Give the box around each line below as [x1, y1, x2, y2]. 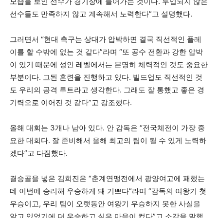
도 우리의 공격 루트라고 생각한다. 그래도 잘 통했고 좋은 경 [10, 85, 204, 94]
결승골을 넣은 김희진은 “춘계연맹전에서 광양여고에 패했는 [10, 174, 205, 183]
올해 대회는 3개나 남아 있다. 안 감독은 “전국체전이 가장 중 [10, 123, 205, 132]
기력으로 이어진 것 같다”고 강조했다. [10, 98, 132, 107]
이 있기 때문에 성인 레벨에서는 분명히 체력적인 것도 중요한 [10, 60, 208, 69]
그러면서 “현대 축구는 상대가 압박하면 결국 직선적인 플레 [10, 35, 201, 44]
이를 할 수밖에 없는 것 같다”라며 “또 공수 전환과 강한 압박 [10, 47, 203, 56]
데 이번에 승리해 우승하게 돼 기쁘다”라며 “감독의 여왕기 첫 [10, 186, 206, 196]
